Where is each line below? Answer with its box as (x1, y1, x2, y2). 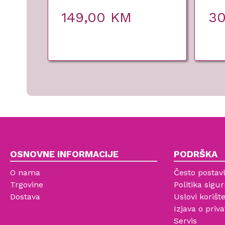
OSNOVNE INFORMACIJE (10, 148, 119, 159)
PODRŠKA (174, 148, 217, 159)
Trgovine (10, 179, 43, 189)
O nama (10, 167, 40, 177)
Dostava (10, 191, 40, 201)
